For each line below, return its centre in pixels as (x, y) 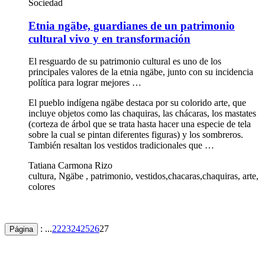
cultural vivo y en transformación (109, 38)
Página (21, 230)
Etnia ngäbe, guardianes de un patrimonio (132, 25)
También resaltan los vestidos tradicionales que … (121, 146)
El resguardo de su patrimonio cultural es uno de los (125, 62)
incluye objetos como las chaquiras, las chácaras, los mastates (142, 114)
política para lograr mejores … (85, 83)
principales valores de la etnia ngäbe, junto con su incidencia (141, 72)
